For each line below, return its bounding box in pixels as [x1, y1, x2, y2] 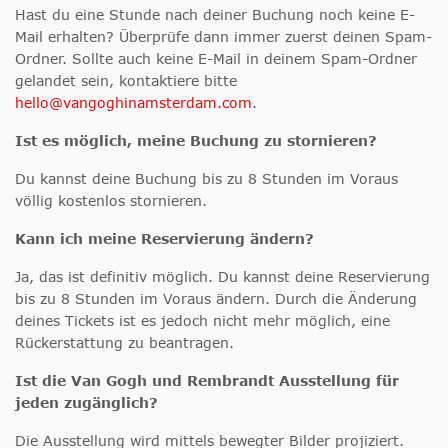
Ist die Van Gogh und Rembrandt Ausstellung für [15, 371, 399, 389]
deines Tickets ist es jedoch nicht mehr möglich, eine [15, 311, 390, 329]
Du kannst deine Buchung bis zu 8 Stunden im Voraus [15, 169, 398, 187]
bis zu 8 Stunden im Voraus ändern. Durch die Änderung [15, 289, 417, 307]
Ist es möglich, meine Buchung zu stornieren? [15, 131, 377, 149]
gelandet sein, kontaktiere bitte [15, 71, 237, 89]
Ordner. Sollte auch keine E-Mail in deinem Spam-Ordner [15, 49, 417, 67]
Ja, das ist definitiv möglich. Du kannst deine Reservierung [15, 267, 430, 285]
